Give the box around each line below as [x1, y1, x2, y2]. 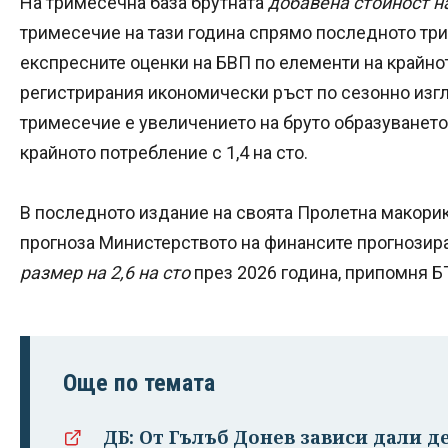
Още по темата [63, 368, 215, 397]
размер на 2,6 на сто [20, 261, 194, 283]
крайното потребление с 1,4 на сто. [20, 141, 308, 163]
